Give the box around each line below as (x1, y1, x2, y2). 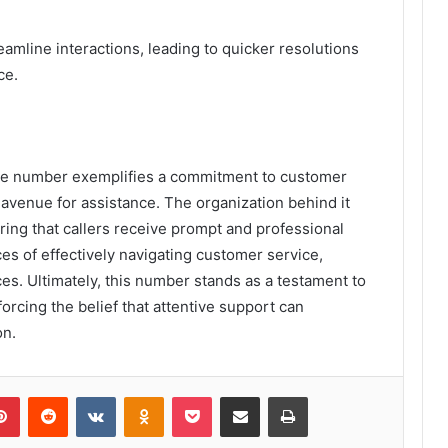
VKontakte (115, 387, 179, 404)
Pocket (211, 387, 254, 404)
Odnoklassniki (163, 387, 249, 404)
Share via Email (259, 387, 291, 404)
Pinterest (19, 387, 76, 404)
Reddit (67, 387, 107, 404)
